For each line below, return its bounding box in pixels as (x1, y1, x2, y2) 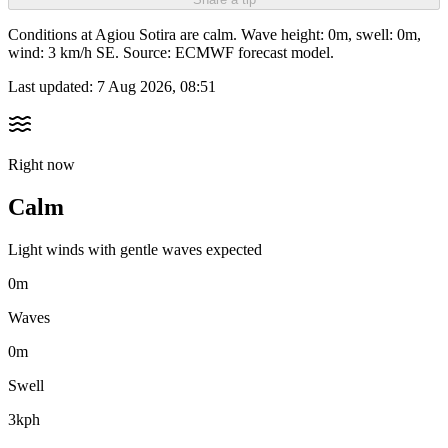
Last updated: (8, 78, 97, 96)
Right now (8, 156, 75, 174)
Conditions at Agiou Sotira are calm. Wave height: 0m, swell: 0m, (8, 26, 421, 44)
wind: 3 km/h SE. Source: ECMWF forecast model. (8, 44, 334, 62)
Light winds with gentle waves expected (8, 241, 262, 259)
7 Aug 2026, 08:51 (97, 78, 216, 96)
